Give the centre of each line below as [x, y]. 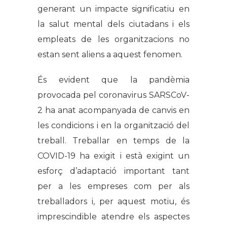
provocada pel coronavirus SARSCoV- [113, 95]
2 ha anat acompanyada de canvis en [113, 110]
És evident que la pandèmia [113, 80]
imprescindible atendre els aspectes [113, 217]
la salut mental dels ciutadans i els [113, 24]
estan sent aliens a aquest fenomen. [110, 55]
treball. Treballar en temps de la [113, 141]
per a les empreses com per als [113, 186]
